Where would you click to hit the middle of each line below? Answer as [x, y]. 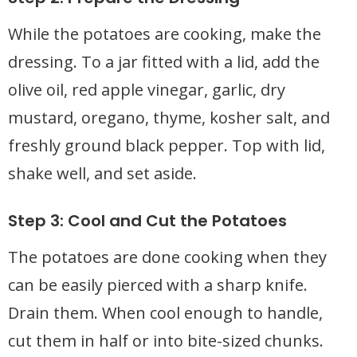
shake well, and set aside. [102, 173]
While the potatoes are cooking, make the [165, 34]
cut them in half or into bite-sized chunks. [166, 341]
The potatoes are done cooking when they [167, 257]
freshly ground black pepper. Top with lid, [167, 145]
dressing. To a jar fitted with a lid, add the [164, 62]
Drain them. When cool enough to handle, [165, 313]
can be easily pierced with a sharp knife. [158, 285]
